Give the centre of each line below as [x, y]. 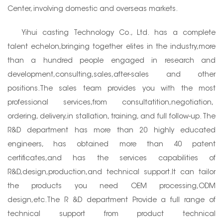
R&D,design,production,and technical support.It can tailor [111, 172]
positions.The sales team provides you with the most [111, 89]
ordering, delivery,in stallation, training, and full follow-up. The [111, 117]
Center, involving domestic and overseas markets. [93, 9]
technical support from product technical [111, 214]
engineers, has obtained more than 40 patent [111, 145]
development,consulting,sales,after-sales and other [111, 75]
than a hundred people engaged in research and [111, 61]
